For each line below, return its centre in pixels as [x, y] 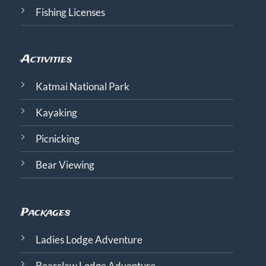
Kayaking [56, 113]
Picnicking [57, 139]
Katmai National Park [82, 87]
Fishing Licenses [70, 12]
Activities [46, 59]
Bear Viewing [65, 165]
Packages [45, 212]
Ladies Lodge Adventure [89, 240]
